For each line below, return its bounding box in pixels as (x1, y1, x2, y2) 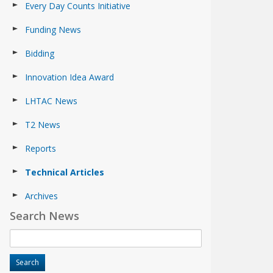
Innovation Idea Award (25, 71, 114, 83)
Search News (10, 208, 79, 223)
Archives (25, 190, 58, 202)
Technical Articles (25, 166, 104, 178)
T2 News (25, 119, 60, 130)
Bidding (25, 48, 54, 59)
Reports (25, 143, 56, 154)
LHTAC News (25, 95, 77, 107)
